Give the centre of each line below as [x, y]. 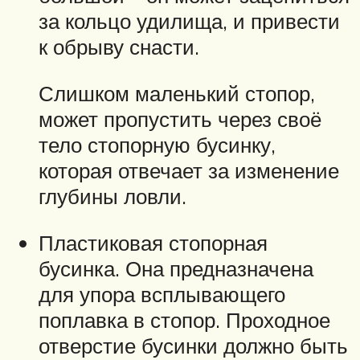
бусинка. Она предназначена [176, 268]
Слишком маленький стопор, [177, 94]
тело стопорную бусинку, [157, 145]
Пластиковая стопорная [153, 242]
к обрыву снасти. [119, 47]
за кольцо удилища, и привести [189, 21]
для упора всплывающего [162, 294]
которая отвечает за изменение [189, 171]
